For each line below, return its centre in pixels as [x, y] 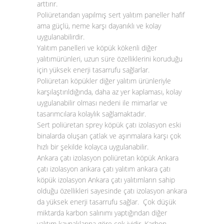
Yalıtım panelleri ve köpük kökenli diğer [97, 48]
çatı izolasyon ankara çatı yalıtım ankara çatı [104, 169]
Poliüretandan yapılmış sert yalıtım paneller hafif [111, 15]
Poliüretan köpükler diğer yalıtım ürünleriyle [104, 81]
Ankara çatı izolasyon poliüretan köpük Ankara [108, 158]
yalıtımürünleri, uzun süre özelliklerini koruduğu [110, 59]
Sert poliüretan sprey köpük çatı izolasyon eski [109, 125]
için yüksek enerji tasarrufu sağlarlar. [93, 70]
